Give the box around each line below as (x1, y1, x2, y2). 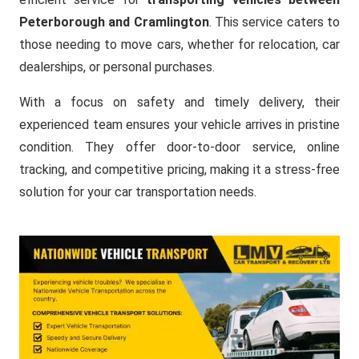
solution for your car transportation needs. (19, 184, 256, 200)
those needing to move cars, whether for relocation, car (19, 37, 340, 52)
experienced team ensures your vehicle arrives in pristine (19, 117, 340, 132)
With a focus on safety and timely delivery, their (19, 95, 340, 110)
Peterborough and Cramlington (19, 14, 209, 30)
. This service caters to (208, 14, 341, 30)
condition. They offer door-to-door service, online (19, 139, 340, 155)
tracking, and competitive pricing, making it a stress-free (19, 162, 340, 177)
